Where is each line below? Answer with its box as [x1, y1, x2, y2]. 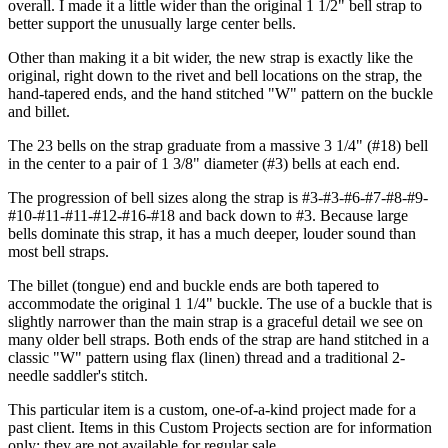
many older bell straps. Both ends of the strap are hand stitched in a [8, 330, 429, 348]
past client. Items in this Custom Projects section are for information [8, 418, 432, 436]
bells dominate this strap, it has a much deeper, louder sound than [8, 224, 416, 242]
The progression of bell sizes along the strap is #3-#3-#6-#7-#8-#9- [8, 188, 428, 206]
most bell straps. [8, 242, 109, 260]
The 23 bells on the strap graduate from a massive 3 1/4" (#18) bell [8, 136, 428, 154]
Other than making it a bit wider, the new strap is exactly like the [8, 48, 413, 66]
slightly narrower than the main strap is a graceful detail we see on [8, 312, 423, 330]
